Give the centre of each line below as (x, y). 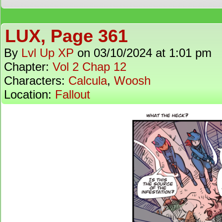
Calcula (88, 81)
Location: (29, 94)
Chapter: (28, 67)
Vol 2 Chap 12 (89, 67)
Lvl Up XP (48, 53)
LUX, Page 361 (66, 36)
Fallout (73, 94)
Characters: (36, 81)
